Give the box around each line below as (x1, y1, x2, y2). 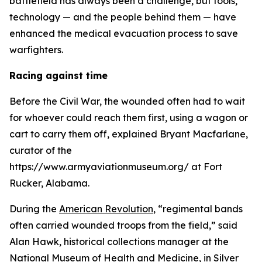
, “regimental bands (153, 203, 243, 215)
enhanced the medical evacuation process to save (9, 27, 238, 39)
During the (9, 203, 59, 215)
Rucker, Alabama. (9, 177, 89, 189)
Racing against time (9, 70, 108, 81)
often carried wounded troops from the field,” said (9, 219, 237, 231)
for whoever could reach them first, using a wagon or (9, 112, 248, 123)
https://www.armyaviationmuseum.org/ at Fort (9, 161, 222, 173)
